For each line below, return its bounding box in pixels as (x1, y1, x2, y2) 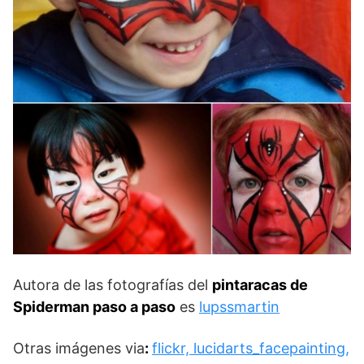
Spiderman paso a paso (13, 297, 175, 315)
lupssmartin (199, 297, 279, 315)
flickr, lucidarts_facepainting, (152, 339, 349, 357)
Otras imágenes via (13, 339, 145, 357)
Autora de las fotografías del (13, 275, 212, 293)
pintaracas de (212, 275, 308, 293)
